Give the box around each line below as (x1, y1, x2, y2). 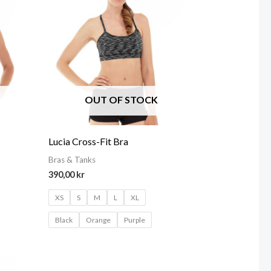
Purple (123, 215, 145, 225)
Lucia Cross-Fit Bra (48, 135, 128, 148)
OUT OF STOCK (85, 94, 158, 106)
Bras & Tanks (48, 155, 96, 165)
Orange (85, 215, 111, 225)
